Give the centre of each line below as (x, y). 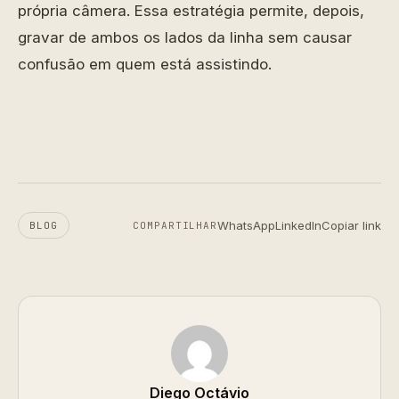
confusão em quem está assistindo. (145, 64)
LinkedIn (298, 225)
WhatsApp (246, 225)
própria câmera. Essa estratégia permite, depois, (191, 11)
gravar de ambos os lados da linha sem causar (185, 37)
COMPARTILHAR (175, 225)
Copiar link (351, 225)
